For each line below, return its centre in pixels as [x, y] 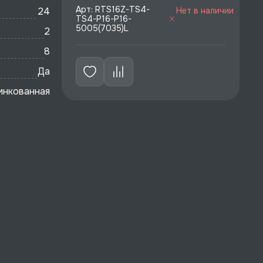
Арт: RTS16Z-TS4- [112, 9]
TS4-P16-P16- [103, 19]
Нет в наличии [205, 11]
